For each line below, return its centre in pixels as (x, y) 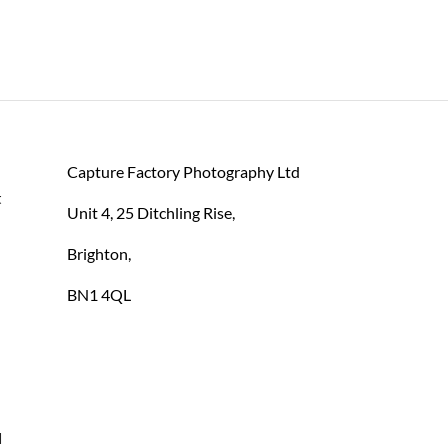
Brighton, (98, 253)
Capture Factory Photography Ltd (183, 171)
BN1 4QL (98, 294)
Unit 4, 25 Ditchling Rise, (150, 212)
